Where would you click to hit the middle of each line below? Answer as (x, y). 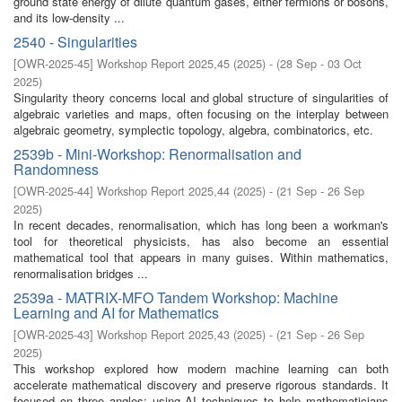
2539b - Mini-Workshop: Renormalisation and (157, 154)
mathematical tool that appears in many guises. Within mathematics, (201, 257)
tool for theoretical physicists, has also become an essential (201, 241)
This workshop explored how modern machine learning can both (201, 368)
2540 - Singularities (75, 42)
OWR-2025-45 (53, 63)
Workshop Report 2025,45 (163, 63)
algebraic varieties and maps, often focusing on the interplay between (201, 114)
